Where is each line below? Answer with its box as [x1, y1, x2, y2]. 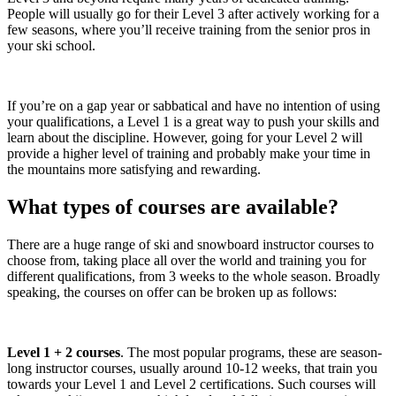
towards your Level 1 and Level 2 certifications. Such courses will [7, 376, 376, 392]
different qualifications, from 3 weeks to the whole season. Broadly [7, 268, 380, 284]
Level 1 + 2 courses [7, 344, 120, 360]
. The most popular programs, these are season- [120, 344, 382, 360]
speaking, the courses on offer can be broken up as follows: [7, 284, 337, 300]
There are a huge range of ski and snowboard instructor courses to [7, 236, 374, 252]
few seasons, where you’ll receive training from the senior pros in [7, 21, 370, 37]
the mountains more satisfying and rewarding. [7, 161, 261, 177]
